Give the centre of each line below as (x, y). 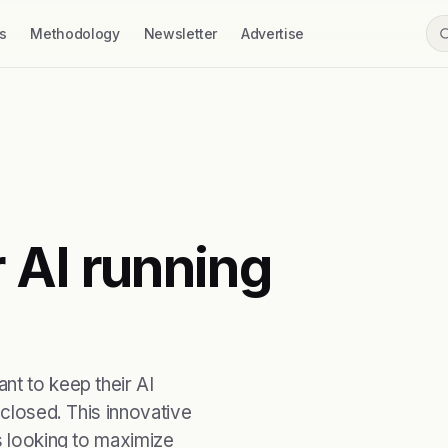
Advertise (272, 33)
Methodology (75, 33)
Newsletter (180, 33)
